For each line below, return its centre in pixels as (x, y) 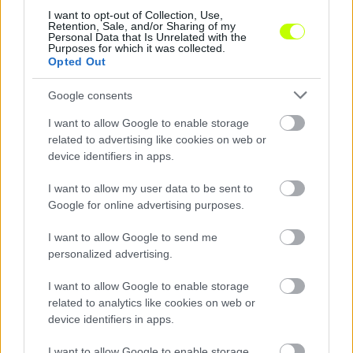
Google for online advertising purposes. (146, 205)
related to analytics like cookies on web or (152, 303)
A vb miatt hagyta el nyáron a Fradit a (128, 77)
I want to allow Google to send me (133, 237)
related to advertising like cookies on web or (157, 139)
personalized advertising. (110, 254)
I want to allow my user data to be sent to (150, 188)
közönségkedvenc (73, 94)
